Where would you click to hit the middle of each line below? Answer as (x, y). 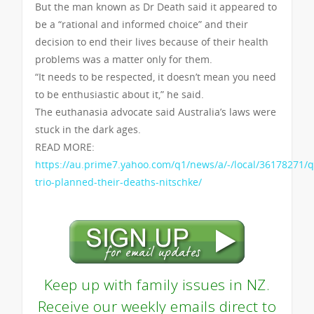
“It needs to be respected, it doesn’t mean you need (156, 76)
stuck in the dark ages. (88, 129)
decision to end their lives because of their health (152, 41)
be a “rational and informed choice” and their (142, 24)
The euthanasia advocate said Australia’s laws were (156, 111)
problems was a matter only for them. (124, 59)
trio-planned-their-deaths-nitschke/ (118, 182)
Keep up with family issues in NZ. (157, 284)
